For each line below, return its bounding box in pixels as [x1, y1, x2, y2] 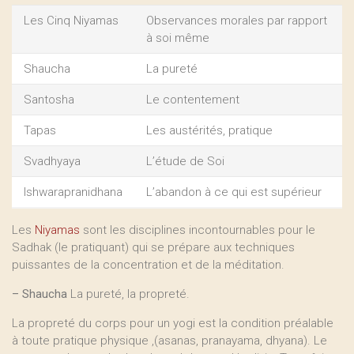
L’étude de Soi [146, 154, 224, 168]
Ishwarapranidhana [24, 185, 122, 199]
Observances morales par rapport [146, 13, 327, 28]
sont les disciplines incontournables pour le [80, 223, 315, 237]
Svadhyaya [24, 154, 81, 168]
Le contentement [146, 92, 239, 107]
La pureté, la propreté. [67, 287, 190, 301]
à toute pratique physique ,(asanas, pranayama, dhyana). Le [12, 333, 327, 348]
